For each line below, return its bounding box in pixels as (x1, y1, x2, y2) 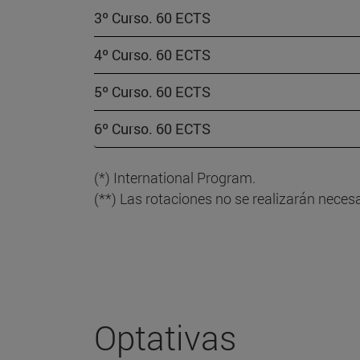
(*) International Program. (94, 168, 256, 188)
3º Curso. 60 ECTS (94, 8, 211, 28)
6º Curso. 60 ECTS (94, 119, 211, 139)
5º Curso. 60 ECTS (94, 82, 211, 102)
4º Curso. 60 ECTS (94, 45, 211, 65)
